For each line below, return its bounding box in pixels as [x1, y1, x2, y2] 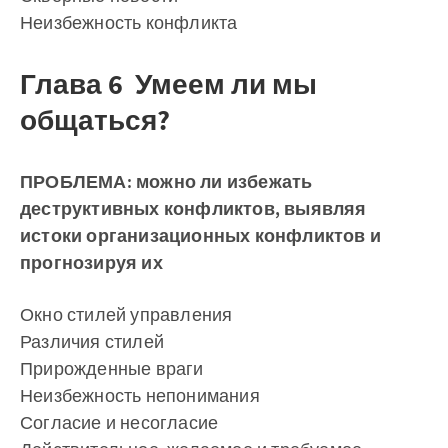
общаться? [20, 102, 170, 138]
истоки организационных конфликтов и [20, 224, 381, 247]
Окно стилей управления [20, 303, 233, 326]
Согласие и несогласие [20, 411, 219, 434]
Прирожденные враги [20, 357, 204, 380]
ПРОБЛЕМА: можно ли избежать [20, 170, 313, 193]
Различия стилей [20, 330, 164, 353]
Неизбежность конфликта [20, 11, 238, 34]
